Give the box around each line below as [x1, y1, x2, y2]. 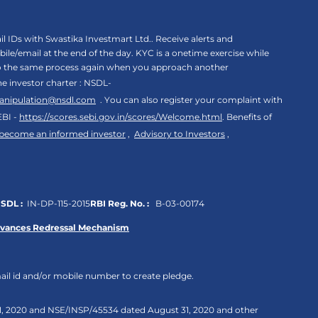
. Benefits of [222, 111, 272, 122]
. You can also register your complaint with [96, 94, 283, 105]
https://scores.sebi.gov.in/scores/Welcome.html [19, 111, 222, 122]
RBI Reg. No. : [90, 198, 149, 209]
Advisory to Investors [134, 128, 225, 139]
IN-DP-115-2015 [23, 198, 90, 209]
